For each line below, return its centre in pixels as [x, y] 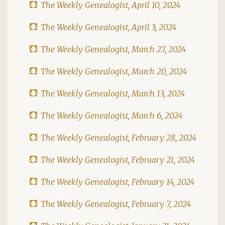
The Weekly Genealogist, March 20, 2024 [114, 71]
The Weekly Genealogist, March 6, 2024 [111, 115]
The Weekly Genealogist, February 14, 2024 [118, 182]
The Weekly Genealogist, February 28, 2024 [119, 137]
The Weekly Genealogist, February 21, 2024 [118, 159]
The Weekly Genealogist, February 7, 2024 [116, 204]
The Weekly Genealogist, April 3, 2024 [108, 27]
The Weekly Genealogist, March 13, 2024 [113, 93]
